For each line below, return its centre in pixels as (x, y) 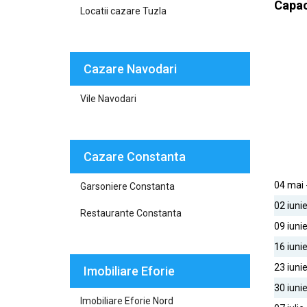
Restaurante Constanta (131, 213)
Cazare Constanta (135, 157)
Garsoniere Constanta (127, 186)
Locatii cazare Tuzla (123, 11)
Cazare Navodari (130, 69)
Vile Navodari (108, 99)
